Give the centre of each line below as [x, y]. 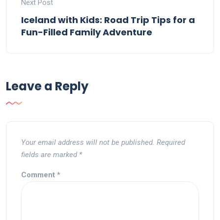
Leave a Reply [47, 86]
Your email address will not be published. [88, 143]
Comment [39, 175]
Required [171, 143]
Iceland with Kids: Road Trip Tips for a [108, 20]
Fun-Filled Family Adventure [87, 32]
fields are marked [50, 155]
